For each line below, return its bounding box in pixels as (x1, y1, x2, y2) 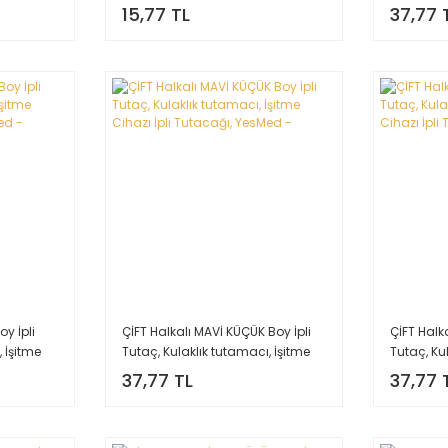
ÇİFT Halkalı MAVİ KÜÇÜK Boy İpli (121, 323, 311, 341)
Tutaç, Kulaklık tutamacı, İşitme (121, 343, 310, 361)
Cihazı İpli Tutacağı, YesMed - (121, 363, 302, 381)
